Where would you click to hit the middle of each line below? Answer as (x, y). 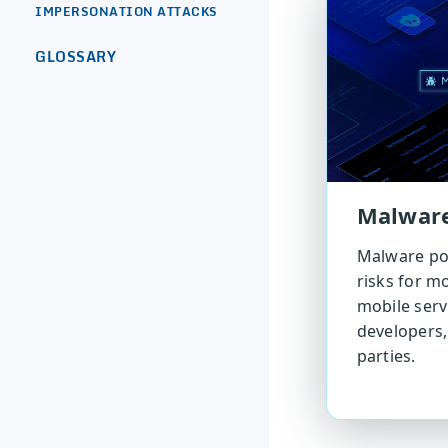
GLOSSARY (75, 57)
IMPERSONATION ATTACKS (126, 12)
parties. (386, 356)
